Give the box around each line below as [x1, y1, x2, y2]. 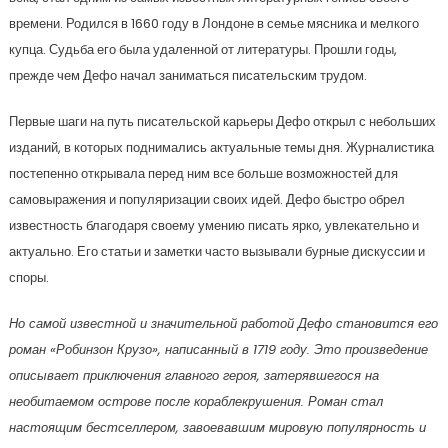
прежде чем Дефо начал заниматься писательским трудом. [8, 66, 367, 86]
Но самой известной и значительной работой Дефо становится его [8, 314, 438, 334]
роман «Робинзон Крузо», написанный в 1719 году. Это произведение [8, 340, 428, 360]
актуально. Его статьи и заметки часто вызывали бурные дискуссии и [8, 242, 425, 262]
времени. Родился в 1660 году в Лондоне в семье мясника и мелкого [8, 14, 419, 34]
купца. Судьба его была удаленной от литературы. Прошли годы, [8, 40, 397, 60]
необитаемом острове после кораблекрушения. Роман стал [8, 392, 383, 412]
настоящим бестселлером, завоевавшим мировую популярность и [8, 418, 426, 438]
